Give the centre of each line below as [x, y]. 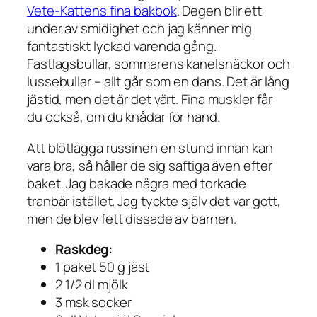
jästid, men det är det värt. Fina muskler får [150, 99]
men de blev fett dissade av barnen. [132, 218]
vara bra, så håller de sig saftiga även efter [150, 165]
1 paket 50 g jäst [103, 267]
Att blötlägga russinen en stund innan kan [150, 148]
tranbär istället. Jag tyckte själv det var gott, [154, 201]
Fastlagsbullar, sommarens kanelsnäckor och [158, 64]
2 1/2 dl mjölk [92, 285]
